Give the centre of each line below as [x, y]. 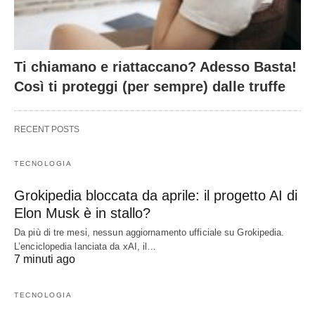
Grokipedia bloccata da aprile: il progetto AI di [156, 196]
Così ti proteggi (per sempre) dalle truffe [150, 87]
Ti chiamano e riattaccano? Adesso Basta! [155, 67]
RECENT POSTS [47, 130]
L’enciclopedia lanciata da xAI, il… [85, 247]
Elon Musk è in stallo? [82, 213]
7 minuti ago [45, 259]
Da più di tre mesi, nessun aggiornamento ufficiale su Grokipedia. [149, 233]
